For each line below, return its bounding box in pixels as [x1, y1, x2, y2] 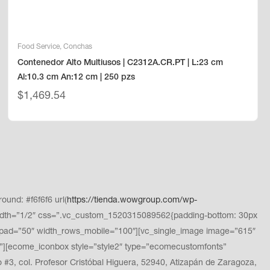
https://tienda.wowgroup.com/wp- [67, 196, 197, 205]
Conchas [63, 43, 93, 51]
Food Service [17, 43, 60, 51]
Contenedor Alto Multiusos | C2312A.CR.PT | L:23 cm [17, 58, 224, 67]
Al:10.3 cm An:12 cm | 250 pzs [17, 73, 136, 82]
